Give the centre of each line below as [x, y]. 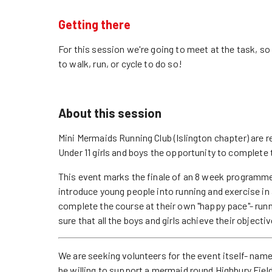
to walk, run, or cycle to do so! [120, 63]
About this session [110, 113]
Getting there [94, 24]
